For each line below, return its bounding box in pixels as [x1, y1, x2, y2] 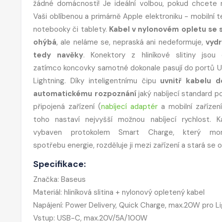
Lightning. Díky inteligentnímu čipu [33, 75, 161, 86]
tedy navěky [33, 50, 84, 60]
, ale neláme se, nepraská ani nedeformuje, [56, 37, 206, 47]
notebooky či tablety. [33, 24, 109, 34]
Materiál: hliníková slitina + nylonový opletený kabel [33, 187, 205, 197]
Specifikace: [33, 158, 88, 170]
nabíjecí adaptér [101, 101, 158, 111]
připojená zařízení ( [33, 101, 101, 111]
